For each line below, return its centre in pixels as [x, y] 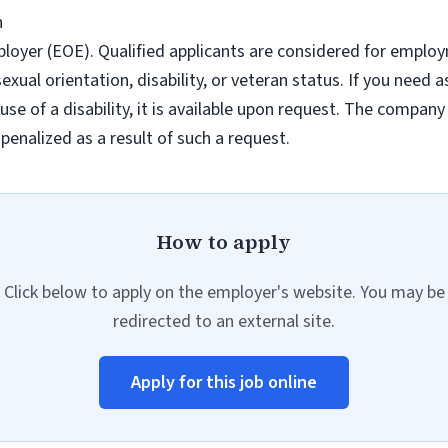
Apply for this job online [224, 382]
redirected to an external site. [224, 321]
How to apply [224, 242]
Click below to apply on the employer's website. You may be [224, 292]
